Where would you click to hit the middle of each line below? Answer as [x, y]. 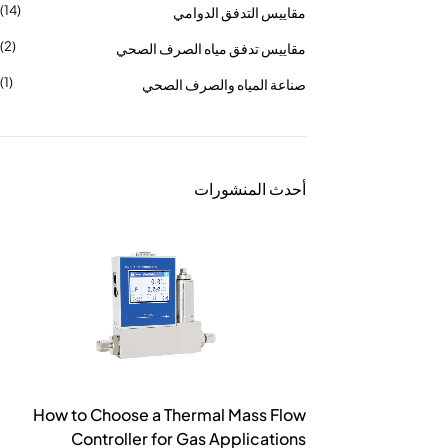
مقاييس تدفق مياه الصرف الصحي [211, 48]
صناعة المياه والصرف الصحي [224, 84]
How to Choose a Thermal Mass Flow [169, 414]
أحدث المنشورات [250, 188]
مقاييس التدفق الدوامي [239, 12]
